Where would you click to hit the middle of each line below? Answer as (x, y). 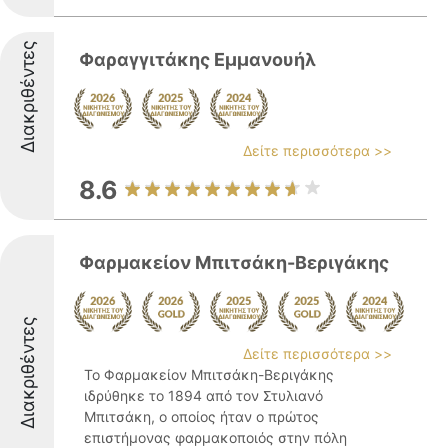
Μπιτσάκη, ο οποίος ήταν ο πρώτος (201, 416)
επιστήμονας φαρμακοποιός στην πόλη (215, 437)
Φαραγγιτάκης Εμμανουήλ (197, 59)
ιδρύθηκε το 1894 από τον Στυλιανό (203, 395)
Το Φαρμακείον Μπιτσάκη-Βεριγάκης (209, 374)
